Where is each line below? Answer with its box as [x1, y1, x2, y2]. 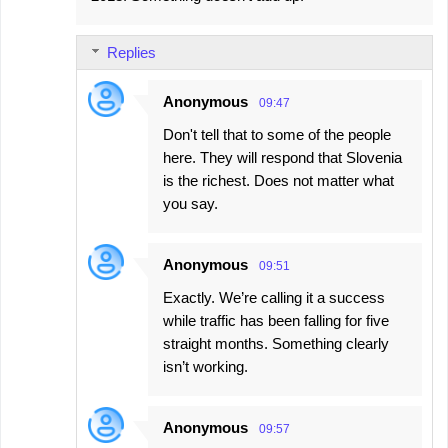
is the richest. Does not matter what [163, 172, 394, 190]
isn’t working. [163, 358, 248, 376]
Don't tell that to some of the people [163, 126, 391, 144]
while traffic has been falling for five [163, 312, 389, 330]
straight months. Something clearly [163, 335, 389, 353]
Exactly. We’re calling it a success [163, 289, 385, 307]
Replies [107, 44, 156, 62]
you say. [163, 195, 218, 213]
